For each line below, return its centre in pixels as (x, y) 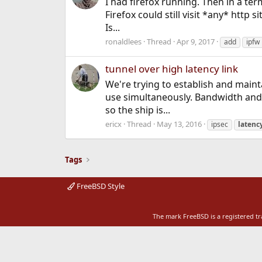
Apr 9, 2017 (195, 42)
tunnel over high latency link (171, 69)
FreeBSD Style (99, 186)
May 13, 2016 (179, 124)
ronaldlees (123, 42)
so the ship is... (137, 110)
